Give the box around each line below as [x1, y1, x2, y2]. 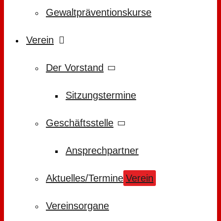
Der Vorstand [46, 62, 104, 73]
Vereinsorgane [46, 200, 109, 211]
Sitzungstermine [66, 90, 136, 101]
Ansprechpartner [66, 145, 139, 156]
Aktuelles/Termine [46, 173, 123, 184]
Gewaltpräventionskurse [46, 7, 151, 18]
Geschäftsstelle [46, 117, 113, 128]
